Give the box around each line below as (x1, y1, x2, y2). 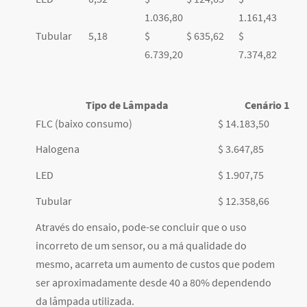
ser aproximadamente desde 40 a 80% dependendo (36, 275, 271, 290)
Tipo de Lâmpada (85, 98, 169, 112)
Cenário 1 (244, 98, 289, 112)
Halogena (36, 142, 79, 156)
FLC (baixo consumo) (36, 116, 132, 131)
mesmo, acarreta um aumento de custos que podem (36, 257, 275, 271)
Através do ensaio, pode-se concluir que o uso (36, 220, 247, 234)
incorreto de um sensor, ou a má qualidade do (36, 238, 247, 253)
